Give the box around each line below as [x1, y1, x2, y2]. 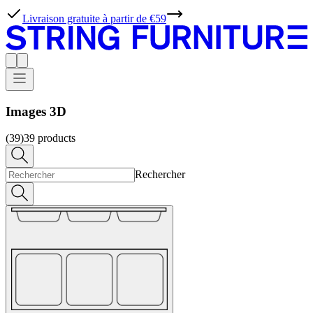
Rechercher [135, 168, 185, 181]
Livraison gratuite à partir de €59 [22, 13, 166, 24]
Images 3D [6, 103, 66, 119]
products [38, 132, 75, 145]
